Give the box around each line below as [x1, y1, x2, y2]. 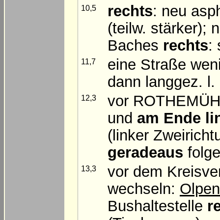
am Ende [137, 109, 201, 127]
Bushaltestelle [108, 197, 207, 215]
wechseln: [108, 180, 180, 197]
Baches [108, 36, 163, 54]
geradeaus [108, 143, 183, 161]
